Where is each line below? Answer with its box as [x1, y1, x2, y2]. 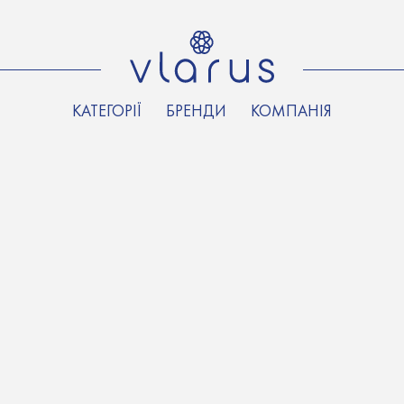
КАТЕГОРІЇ [72, 100, 142, 121]
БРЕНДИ [166, 100, 226, 121]
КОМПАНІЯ [251, 100, 332, 121]
